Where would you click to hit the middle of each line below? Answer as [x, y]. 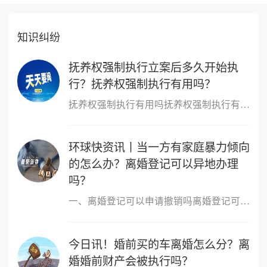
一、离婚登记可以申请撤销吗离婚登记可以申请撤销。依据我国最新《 [245, 201]
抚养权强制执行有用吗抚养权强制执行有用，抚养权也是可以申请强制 [245, 104]
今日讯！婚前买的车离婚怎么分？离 [159, 244]
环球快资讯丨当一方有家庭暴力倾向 [159, 148]
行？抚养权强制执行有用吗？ [142, 85]
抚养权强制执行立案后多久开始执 [153, 68]
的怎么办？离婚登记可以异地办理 [153, 164]
